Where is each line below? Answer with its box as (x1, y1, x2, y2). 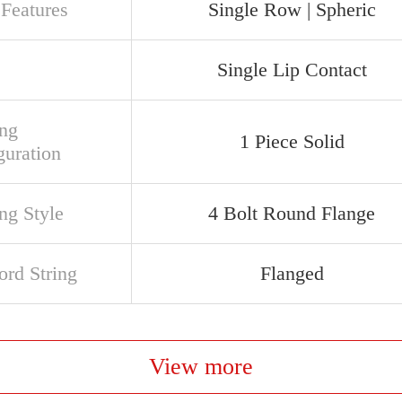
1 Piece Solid (239, 130, 345, 153)
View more (149, 354, 253, 380)
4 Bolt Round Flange (208, 202, 375, 224)
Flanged (259, 262, 324, 284)
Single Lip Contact (216, 58, 367, 81)
